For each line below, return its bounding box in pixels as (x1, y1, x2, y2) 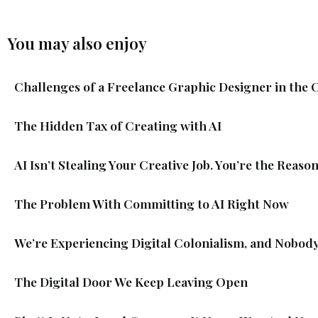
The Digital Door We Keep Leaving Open (14, 273, 248, 290)
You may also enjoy (7, 32, 147, 54)
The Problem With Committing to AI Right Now (14, 194, 289, 212)
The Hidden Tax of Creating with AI (14, 116, 224, 133)
